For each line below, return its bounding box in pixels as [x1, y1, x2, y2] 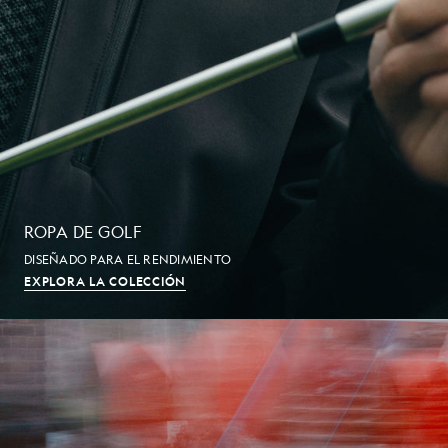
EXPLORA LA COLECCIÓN [24, 272, 186, 289]
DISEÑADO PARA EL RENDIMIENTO [24, 250, 231, 267]
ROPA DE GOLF [24, 220, 142, 242]
